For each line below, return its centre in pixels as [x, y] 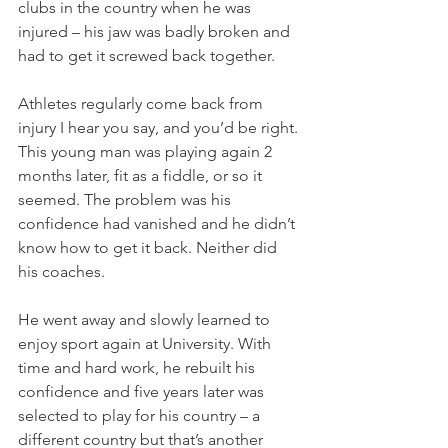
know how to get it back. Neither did [149, 247]
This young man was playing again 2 [147, 151]
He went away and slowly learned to [146, 319]
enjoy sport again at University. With [146, 343]
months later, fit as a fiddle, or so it [142, 175]
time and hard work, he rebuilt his [138, 367]
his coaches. [63, 271]
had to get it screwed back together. [148, 55]
